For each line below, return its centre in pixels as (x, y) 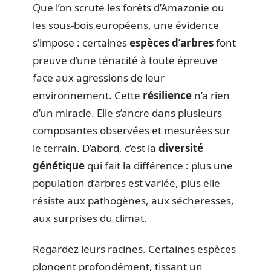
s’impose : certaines (81, 42)
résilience (167, 95)
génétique (59, 165)
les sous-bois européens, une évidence (126, 25)
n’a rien (211, 95)
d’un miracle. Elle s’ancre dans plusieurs (127, 113)
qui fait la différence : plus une (159, 165)
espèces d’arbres (171, 42)
